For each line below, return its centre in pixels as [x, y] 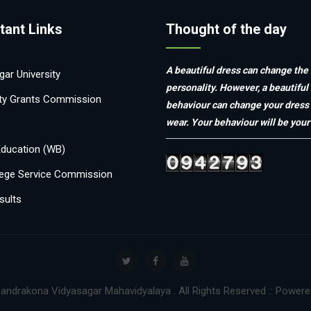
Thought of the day [226, 29]
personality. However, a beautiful [237, 87]
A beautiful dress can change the [237, 70]
